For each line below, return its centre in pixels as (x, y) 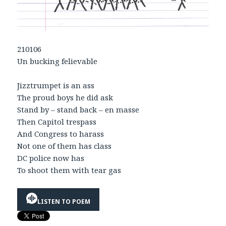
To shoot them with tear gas (69, 170)
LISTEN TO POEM (64, 202)
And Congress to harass (61, 133)
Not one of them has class (65, 146)
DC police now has (51, 158)
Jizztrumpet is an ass (56, 85)
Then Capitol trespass (57, 121)
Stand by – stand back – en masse (78, 109)
